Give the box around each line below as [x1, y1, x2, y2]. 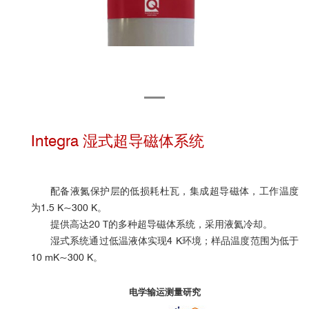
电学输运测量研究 [129, 286, 201, 297]
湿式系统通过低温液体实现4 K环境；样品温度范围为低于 [50, 235, 299, 246]
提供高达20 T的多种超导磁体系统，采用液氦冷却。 [50, 219, 272, 230]
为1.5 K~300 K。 [31, 202, 107, 213]
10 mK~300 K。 [31, 252, 103, 263]
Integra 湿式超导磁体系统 [31, 132, 204, 150]
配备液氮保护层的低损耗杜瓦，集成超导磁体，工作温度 [50, 186, 299, 197]
